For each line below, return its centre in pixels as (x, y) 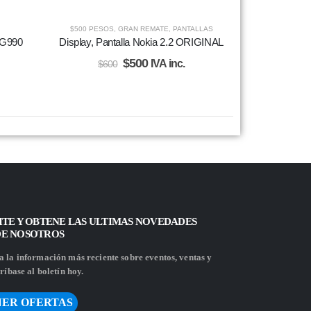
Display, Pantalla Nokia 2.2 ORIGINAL (141, 42)
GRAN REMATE (143, 28)
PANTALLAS (193, 28)
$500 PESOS (92, 28)
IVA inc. (168, 63)
